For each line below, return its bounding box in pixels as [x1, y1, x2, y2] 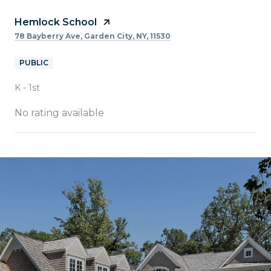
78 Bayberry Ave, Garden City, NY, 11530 [15, 31, 171, 41]
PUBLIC [19, 57, 48, 67]
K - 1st [15, 82, 40, 93]
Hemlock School [15, 16, 97, 28]
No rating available [15, 106, 104, 119]
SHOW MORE [15, 164, 83, 175]
